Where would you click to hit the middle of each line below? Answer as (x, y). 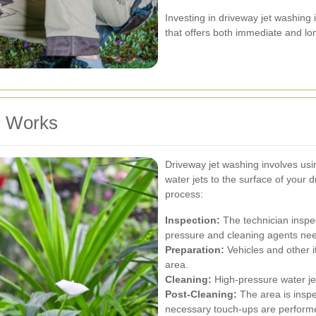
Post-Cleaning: (201, 294)
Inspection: (193, 220)
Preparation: (195, 250)
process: (184, 194)
